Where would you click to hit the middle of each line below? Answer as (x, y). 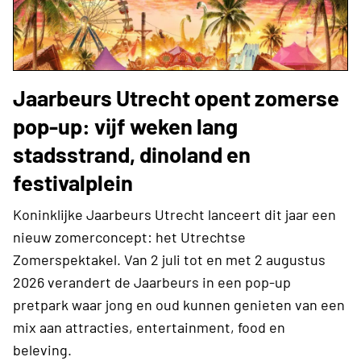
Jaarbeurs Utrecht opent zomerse (176, 98)
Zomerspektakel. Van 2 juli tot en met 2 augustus (169, 260)
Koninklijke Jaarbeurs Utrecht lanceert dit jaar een (174, 215)
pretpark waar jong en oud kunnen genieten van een (179, 305)
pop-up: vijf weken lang (125, 126)
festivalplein (73, 183)
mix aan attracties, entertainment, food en (149, 328)
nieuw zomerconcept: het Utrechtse (129, 237)
